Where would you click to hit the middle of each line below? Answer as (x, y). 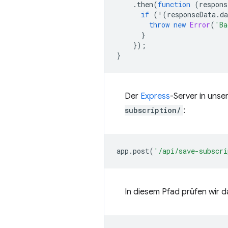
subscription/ (153, 110)
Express (155, 96)
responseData (191, 15)
